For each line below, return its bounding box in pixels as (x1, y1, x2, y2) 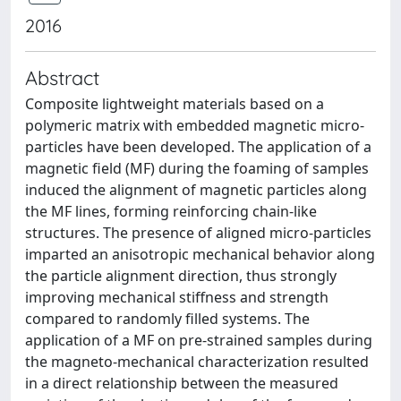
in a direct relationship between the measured (25, 373, 338, 393)
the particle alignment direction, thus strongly (25, 266, 337, 286)
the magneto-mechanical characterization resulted (25, 352, 369, 371)
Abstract (25, 65, 99, 90)
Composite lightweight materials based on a (25, 94, 324, 114)
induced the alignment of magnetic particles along (25, 180, 367, 200)
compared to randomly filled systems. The (25, 309, 310, 328)
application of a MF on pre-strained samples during (25, 330, 372, 350)
